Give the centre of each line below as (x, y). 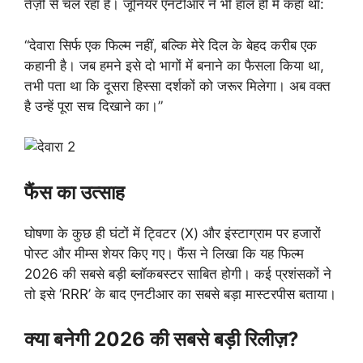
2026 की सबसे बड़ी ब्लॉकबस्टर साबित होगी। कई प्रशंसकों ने (178, 273)
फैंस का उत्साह (75, 192)
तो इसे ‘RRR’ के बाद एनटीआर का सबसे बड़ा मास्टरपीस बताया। (180, 294)
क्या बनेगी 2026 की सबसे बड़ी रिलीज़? (162, 340)
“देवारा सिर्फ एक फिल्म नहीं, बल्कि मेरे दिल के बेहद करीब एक (171, 45)
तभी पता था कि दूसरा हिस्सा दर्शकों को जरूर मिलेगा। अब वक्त (177, 85)
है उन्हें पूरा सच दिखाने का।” (94, 106)
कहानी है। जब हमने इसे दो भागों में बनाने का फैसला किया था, (174, 65)
